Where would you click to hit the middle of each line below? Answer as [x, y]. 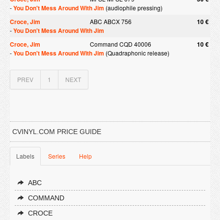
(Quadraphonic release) [137, 53]
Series [57, 156]
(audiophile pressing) [133, 8]
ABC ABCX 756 [111, 21]
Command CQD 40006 [121, 44]
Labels [25, 156]
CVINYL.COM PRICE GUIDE [57, 132]
